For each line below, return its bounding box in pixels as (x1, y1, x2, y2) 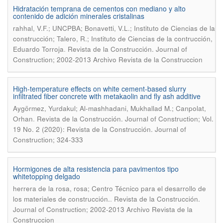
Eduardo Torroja (13, 44, 64, 54)
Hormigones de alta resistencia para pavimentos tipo (13, 164, 179, 174)
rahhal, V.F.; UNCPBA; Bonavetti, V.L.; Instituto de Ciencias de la (13, 23, 215, 33)
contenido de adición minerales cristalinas (13, 11, 144, 21)
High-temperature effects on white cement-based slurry (13, 84, 186, 94)
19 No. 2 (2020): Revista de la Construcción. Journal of (13, 124, 186, 134)
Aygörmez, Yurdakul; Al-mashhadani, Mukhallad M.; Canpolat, (13, 104, 206, 113)
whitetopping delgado (13, 171, 80, 181)
